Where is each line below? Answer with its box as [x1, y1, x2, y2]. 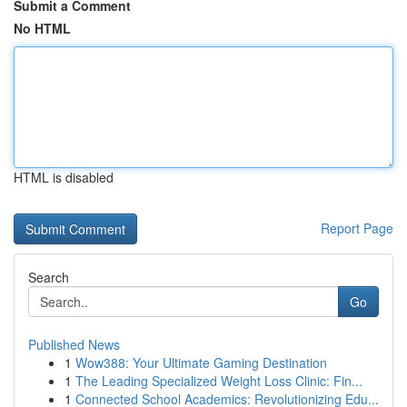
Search [28, 268, 69, 286]
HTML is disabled [14, 168, 114, 186]
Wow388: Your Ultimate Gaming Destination [75, 353, 327, 372]
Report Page [321, 219, 393, 237]
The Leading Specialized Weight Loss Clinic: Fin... [75, 372, 362, 390]
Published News [28, 335, 120, 353]
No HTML [14, 19, 71, 37]
